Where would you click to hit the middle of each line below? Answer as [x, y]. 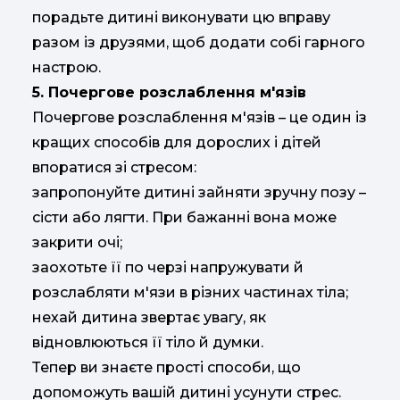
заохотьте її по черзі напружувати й [168, 268]
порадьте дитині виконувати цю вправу [181, 18]
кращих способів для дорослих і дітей [177, 143]
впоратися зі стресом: [114, 168]
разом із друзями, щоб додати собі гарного [199, 43]
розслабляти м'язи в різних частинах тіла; [190, 293]
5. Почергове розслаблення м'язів [169, 93]
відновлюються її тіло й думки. [148, 343]
